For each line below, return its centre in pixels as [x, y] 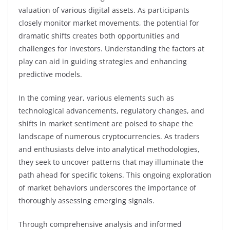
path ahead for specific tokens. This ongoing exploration [115, 175]
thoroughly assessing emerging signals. [87, 200]
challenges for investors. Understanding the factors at [111, 48]
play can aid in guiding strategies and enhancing [103, 61]
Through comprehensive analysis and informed [100, 224]
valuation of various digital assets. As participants [104, 10]
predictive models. [50, 74]
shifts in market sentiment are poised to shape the [106, 123]
